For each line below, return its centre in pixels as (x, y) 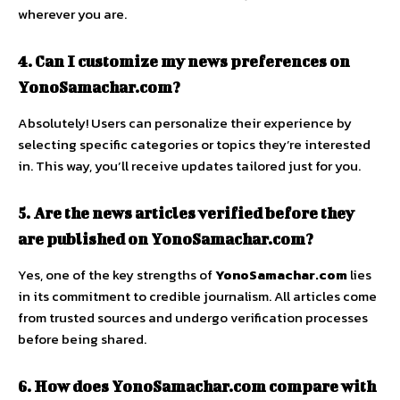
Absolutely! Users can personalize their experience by (185, 123)
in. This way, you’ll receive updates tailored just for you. (189, 166)
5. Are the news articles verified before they (186, 213)
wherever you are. (72, 14)
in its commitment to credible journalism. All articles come (197, 296)
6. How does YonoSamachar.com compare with (197, 386)
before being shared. (82, 339)
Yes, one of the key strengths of (117, 275)
